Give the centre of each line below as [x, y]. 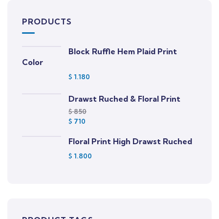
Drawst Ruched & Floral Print [124, 99]
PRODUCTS [47, 22]
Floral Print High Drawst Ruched [130, 141]
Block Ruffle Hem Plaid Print [123, 51]
